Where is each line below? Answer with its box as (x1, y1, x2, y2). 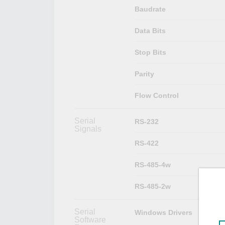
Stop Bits (134, 48, 166, 56)
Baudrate (134, 5, 166, 13)
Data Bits (134, 26, 166, 35)
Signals (74, 124, 101, 133)
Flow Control (134, 91, 179, 99)
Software (74, 215, 106, 224)
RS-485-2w (134, 182, 171, 190)
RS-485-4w (134, 160, 171, 169)
